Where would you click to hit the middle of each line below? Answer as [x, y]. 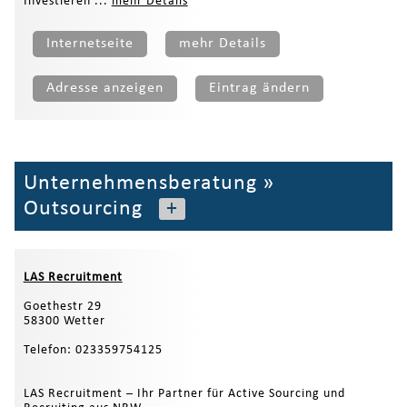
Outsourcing [83, 209]
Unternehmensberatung [140, 184]
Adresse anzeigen [104, 89]
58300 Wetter [64, 321]
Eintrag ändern [259, 89]
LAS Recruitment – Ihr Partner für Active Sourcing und [184, 393]
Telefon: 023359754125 [93, 350]
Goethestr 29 [62, 306]
